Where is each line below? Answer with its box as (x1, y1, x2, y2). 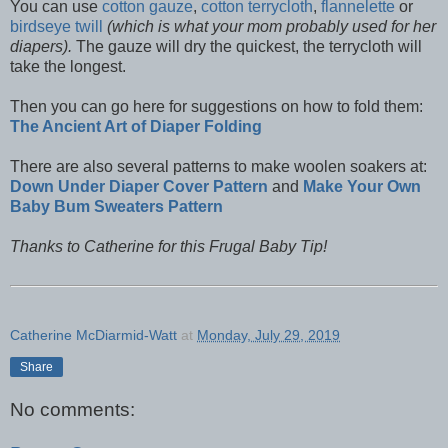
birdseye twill (10, 17, 103, 35)
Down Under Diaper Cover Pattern (10, 177, 268, 195)
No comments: (10, 399, 135, 421)
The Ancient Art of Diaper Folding (10, 117, 262, 135)
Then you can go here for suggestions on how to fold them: (10, 97, 423, 115)
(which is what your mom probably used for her (107, 17, 436, 35)
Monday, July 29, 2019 (197, 327, 340, 344)
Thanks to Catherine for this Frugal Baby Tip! (10, 237, 327, 255)
